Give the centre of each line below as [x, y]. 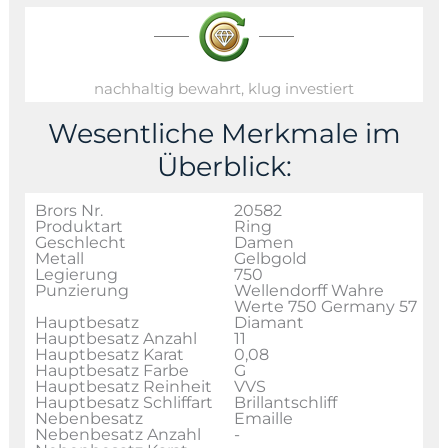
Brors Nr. [68, 210]
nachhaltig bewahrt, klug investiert [224, 88]
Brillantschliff [285, 402]
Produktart [78, 226]
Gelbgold [270, 258]
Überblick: [224, 166]
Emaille [263, 418]
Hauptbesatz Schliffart [123, 402]
